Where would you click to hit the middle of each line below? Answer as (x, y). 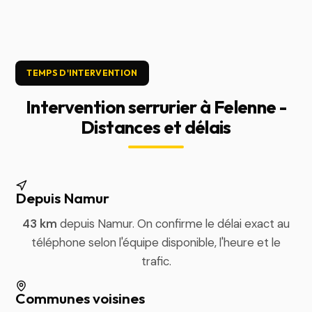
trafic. (156, 261)
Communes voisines (80, 298)
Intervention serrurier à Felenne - (156, 107)
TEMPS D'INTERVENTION (82, 73)
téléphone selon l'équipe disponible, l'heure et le (156, 242)
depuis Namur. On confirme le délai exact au (173, 224)
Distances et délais (156, 127)
